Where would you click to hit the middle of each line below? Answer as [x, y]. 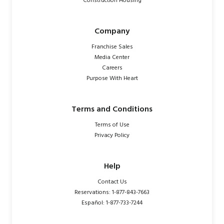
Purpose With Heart [112, 79]
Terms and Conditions [112, 110]
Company [112, 32]
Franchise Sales [112, 47]
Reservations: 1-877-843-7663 [112, 193]
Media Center [112, 58]
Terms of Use [112, 125]
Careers [112, 68]
